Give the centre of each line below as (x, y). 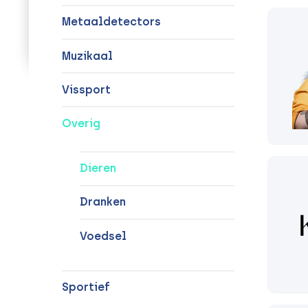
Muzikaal (87, 56)
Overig (81, 123)
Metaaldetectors (111, 22)
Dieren (98, 168)
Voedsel (103, 236)
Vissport (86, 89)
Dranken (102, 202)
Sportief (86, 287)
